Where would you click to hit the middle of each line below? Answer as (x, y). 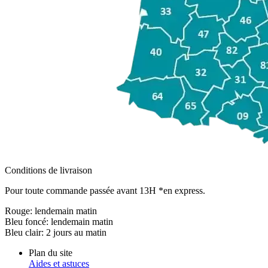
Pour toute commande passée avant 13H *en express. (105, 191)
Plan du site (51, 253)
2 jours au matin (76, 233)
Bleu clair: (25, 233)
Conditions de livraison (48, 170)
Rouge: (20, 211)
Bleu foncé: (28, 222)
